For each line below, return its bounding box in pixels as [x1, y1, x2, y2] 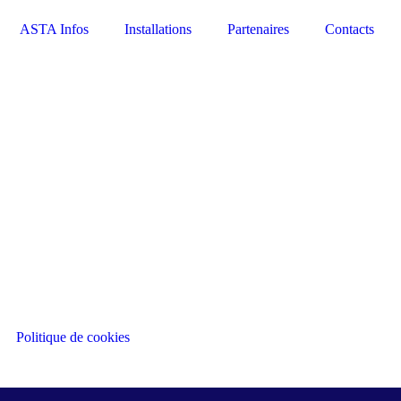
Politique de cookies [16, 329, 130, 345]
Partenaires [226, 21, 289, 37]
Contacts [324, 21, 374, 37]
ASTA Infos [19, 21, 89, 37]
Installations [124, 21, 192, 37]
